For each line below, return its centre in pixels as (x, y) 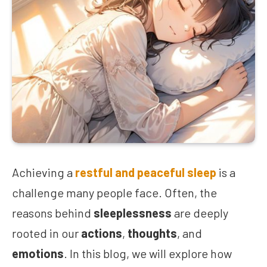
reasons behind (53, 212)
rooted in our (46, 233)
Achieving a (44, 172)
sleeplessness (133, 212)
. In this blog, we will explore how (148, 253)
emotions (38, 253)
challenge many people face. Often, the (114, 192)
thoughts (152, 233)
